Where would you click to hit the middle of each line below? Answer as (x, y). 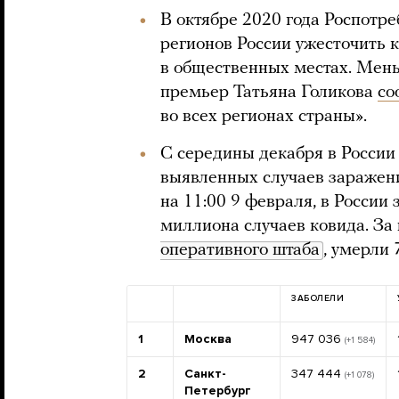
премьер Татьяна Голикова (269, 93)
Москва (208, 339)
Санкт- (205, 374)
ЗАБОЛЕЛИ (318, 298)
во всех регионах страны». (264, 117)
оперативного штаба (240, 250)
